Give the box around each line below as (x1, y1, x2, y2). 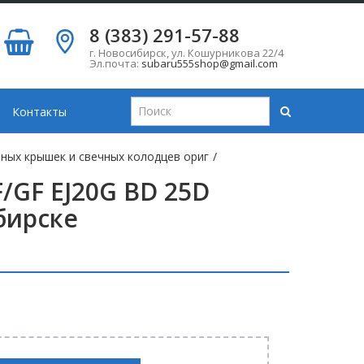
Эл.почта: (89, 56, 141, 71)
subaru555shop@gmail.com (141, 56, 278, 71)
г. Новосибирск (89, 45, 167, 60)
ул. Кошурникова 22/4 (171, 45, 284, 60)
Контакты (11, 103, 67, 119)
